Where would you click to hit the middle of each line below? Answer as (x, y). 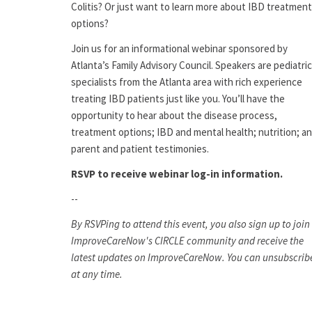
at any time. (97, 274)
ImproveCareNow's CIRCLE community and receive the (187, 241)
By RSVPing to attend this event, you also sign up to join (190, 224)
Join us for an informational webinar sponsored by (179, 49)
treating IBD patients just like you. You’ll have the (178, 99)
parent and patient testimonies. (140, 149)
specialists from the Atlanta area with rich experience (187, 82)
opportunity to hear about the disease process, (174, 116)
